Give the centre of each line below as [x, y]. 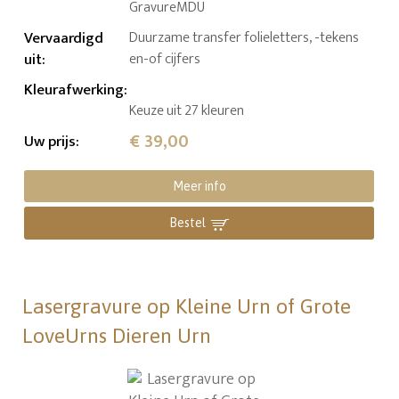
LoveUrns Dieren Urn [117, 336]
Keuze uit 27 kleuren [187, 111]
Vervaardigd [64, 39]
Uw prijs [50, 142]
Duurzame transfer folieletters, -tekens [244, 38]
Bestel [188, 223]
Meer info [199, 187]
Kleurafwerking [74, 90]
